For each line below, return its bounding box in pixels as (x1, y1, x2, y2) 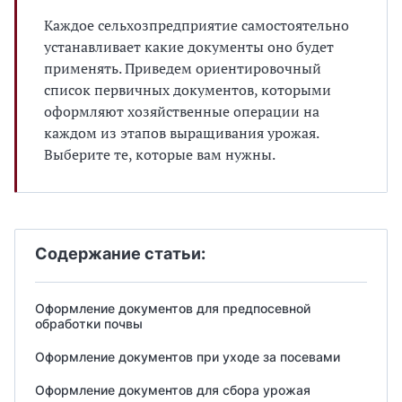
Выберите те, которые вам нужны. (44, 144, 275, 164)
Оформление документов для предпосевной (35, 301, 310, 316)
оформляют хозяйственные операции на (44, 101, 319, 121)
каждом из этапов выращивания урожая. (44, 123, 319, 143)
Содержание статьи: (35, 244, 205, 263)
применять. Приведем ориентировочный (44, 58, 321, 78)
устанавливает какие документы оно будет (44, 37, 334, 57)
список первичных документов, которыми (44, 80, 331, 100)
